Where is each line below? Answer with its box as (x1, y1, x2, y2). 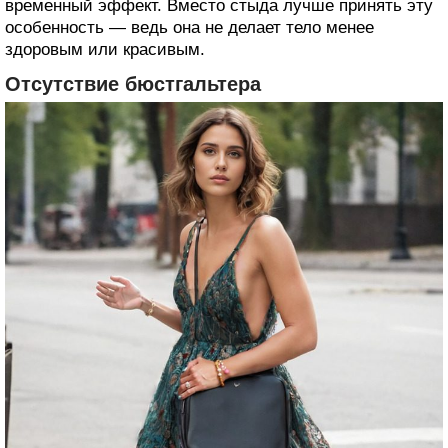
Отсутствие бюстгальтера (5, 73, 261, 96)
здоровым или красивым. (5, 40, 205, 60)
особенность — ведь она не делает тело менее (5, 18, 374, 38)
